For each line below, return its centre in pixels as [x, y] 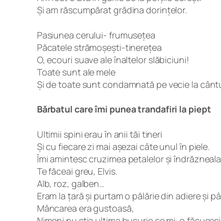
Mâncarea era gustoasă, [85, 208]
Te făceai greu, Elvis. [77, 171]
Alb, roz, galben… [71, 183]
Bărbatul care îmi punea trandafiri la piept [124, 109]
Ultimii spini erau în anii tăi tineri [100, 134]
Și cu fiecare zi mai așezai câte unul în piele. [123, 146]
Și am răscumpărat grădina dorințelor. [112, 10]
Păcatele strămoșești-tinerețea [99, 47]
